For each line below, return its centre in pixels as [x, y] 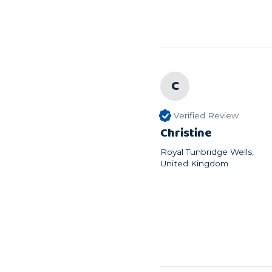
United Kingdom [194, 164]
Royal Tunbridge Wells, [207, 152]
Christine [186, 133]
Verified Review [206, 116]
